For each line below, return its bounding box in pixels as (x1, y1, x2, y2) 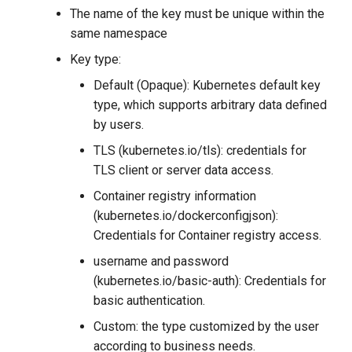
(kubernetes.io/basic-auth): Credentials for (93, 273, 327, 288)
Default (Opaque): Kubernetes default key (93, 78, 321, 93)
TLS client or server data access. (93, 163, 274, 178)
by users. (93, 117, 145, 132)
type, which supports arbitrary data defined (93, 97, 328, 112)
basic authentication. (93, 293, 206, 308)
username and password (93, 254, 229, 269)
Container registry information (93, 189, 257, 203)
